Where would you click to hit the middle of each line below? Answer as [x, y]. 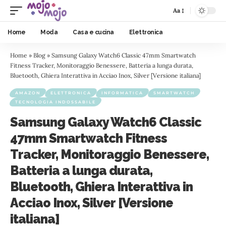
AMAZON [28, 93]
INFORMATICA [122, 93]
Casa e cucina [93, 32]
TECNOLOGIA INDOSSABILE [55, 102]
